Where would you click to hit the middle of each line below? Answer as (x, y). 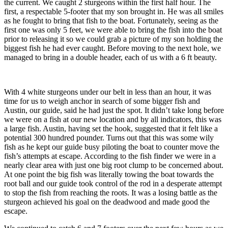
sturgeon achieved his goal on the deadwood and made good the (107, 202)
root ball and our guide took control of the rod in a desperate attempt (113, 183)
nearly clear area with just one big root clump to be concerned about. (114, 165)
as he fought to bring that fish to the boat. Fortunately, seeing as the (111, 20)
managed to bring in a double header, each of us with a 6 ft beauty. (110, 57)
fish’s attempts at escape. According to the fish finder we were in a (110, 156)
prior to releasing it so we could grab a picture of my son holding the (113, 39)
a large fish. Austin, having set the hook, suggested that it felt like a (111, 128)
